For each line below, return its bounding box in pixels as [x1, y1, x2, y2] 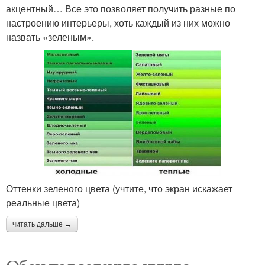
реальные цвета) [6, 196, 80, 210]
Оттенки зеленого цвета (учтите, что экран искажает [6, 182, 232, 196]
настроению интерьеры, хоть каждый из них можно [6, 15, 230, 30]
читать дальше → [12, 220, 72, 229]
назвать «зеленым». [6, 30, 94, 44]
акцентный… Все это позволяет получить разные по [6, 1, 235, 15]
